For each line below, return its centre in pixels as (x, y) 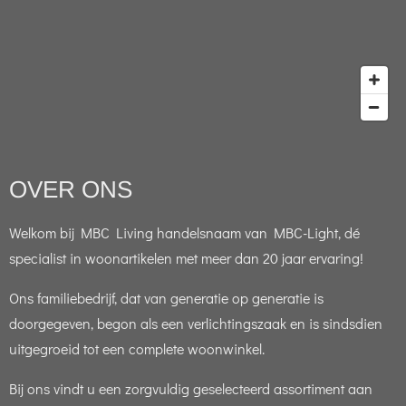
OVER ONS (71, 189)
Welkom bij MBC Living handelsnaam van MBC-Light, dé (184, 232)
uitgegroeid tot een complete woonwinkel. (137, 348)
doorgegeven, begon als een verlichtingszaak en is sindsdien (196, 323)
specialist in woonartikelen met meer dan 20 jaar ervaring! (186, 258)
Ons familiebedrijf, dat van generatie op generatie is (166, 298)
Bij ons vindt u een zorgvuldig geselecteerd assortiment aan (191, 388)
